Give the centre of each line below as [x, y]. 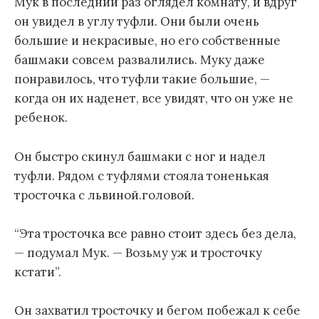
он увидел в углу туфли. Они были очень [137, 22]
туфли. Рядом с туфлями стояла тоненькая [142, 176]
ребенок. [41, 118]
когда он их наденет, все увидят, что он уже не [154, 99]
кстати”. [38, 272]
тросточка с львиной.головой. [104, 195]
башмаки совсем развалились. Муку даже [140, 60]
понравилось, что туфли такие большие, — [142, 79]
